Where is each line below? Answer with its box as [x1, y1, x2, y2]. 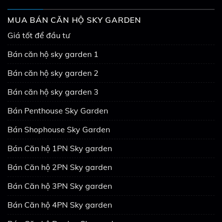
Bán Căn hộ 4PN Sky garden [7, 199, 112, 210]
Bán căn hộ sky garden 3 [7, 86, 99, 97]
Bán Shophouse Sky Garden [7, 124, 110, 134]
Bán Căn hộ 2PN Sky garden [7, 162, 112, 172]
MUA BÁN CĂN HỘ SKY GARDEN [7, 14, 141, 25]
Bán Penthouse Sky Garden [7, 105, 108, 115]
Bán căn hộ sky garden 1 [7, 49, 99, 59]
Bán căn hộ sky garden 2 [7, 67, 99, 78]
